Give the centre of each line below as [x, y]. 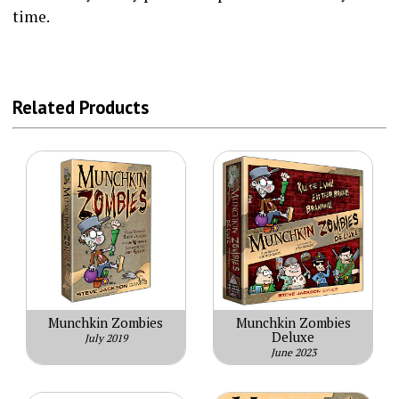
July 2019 [106, 338]
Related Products [80, 108]
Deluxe [293, 337]
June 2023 [293, 352]
